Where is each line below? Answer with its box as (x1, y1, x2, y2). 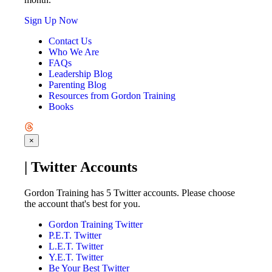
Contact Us (49, 36, 92, 47)
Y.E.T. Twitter (49, 252, 103, 263)
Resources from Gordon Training (49, 90, 175, 101)
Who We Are (49, 47, 99, 58)
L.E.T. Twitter (49, 241, 103, 252)
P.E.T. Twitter (49, 230, 101, 241)
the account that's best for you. (24, 199, 140, 209)
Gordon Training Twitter (49, 219, 143, 230)
